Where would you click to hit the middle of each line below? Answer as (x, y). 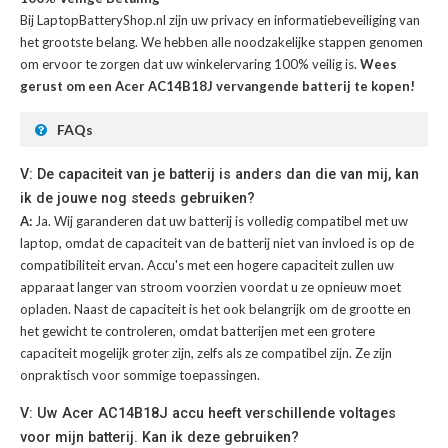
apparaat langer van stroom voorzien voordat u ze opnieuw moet (210, 287)
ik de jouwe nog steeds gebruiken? (137, 198)
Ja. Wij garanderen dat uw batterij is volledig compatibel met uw (221, 221)
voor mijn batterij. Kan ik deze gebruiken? (159, 437)
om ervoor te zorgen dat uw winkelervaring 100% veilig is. (190, 64)
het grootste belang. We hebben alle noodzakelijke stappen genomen (221, 42)
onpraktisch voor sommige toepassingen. (140, 375)
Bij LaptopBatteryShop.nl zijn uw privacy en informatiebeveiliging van (220, 20)
